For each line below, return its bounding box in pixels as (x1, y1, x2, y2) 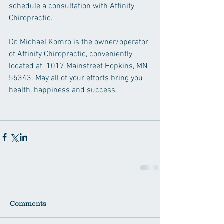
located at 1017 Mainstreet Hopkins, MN (9, 61, 149, 71)
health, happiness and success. (9, 85, 117, 95)
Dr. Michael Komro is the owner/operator (9, 37, 150, 47)
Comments (10, 199, 46, 207)
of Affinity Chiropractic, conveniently (9, 49, 134, 59)
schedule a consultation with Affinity (9, 1, 136, 11)
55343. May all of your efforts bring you (9, 73, 145, 83)
